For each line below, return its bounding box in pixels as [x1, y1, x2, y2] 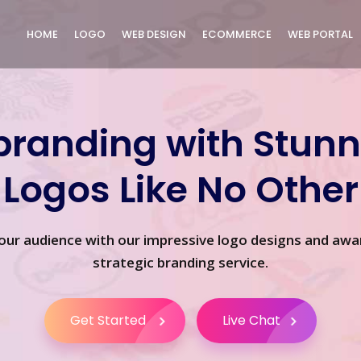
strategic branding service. [93, 253, 268, 272]
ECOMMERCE [202, 27, 272, 42]
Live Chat [222, 311, 280, 330]
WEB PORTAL [288, 27, 353, 42]
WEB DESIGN [122, 27, 186, 42]
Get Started [70, 311, 149, 330]
